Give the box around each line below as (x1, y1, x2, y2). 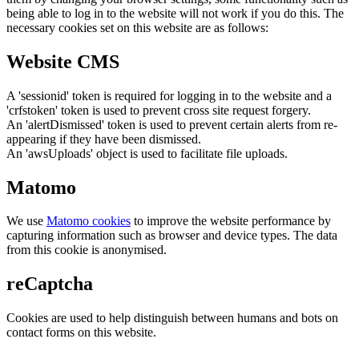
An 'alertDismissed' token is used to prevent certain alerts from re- (6, 117, 337, 131)
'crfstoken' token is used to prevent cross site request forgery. (6, 103, 311, 117)
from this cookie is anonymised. (6, 243, 167, 257)
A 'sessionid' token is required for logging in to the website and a (6, 88, 332, 103)
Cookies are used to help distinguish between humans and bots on (6, 311, 338, 325)
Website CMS (6, 50, 119, 72)
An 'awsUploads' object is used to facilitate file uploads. (6, 146, 288, 160)
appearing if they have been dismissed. (6, 131, 201, 146)
